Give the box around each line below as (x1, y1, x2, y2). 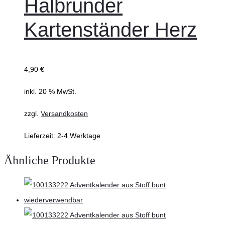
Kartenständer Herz (24, 19, 197, 41)
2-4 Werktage (57, 132, 100, 140)
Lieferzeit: (24, 132, 57, 140)
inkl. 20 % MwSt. (24, 87, 76, 96)
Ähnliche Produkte (4, 154, 95, 167)
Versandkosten (41, 109, 88, 118)
